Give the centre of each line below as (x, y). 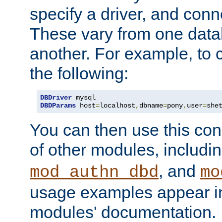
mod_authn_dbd (94, 173)
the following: (79, 74)
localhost (117, 106)
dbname (151, 106)
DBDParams (58, 106)
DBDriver (56, 98)
